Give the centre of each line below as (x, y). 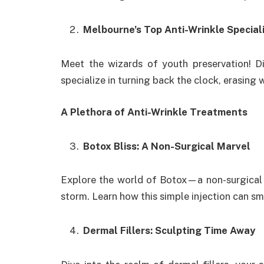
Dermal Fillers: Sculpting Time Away (169, 231)
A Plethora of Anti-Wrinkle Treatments (154, 112)
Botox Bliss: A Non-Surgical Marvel (167, 146)
